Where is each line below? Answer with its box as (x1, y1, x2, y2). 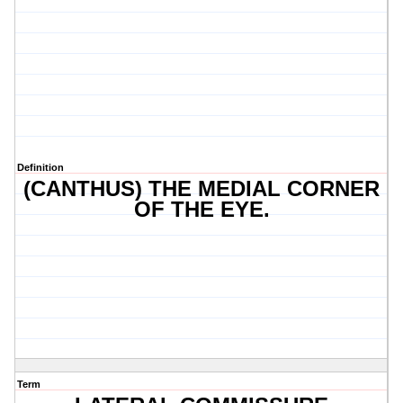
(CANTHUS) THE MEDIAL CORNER (23, 176, 381, 201)
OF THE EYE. (133, 197, 270, 222)
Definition (17, 162, 64, 174)
